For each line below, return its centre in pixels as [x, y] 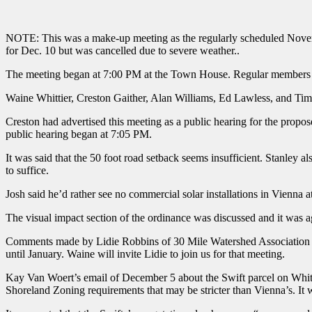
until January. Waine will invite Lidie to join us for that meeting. [145, 253]
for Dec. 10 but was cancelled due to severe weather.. [123, 50]
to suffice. [27, 170]
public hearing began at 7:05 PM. [80, 134]
